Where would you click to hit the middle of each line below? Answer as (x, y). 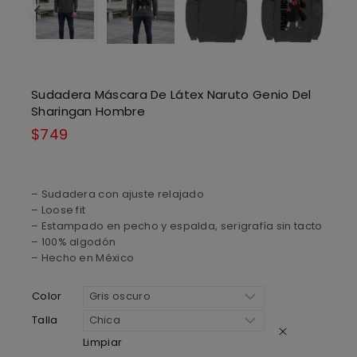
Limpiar (103, 343)
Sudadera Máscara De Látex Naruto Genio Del (171, 95)
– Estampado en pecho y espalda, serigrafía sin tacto (177, 226)
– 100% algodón (74, 241)
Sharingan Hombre (88, 112)
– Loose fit (59, 210)
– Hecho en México (83, 257)
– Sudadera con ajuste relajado (118, 194)
